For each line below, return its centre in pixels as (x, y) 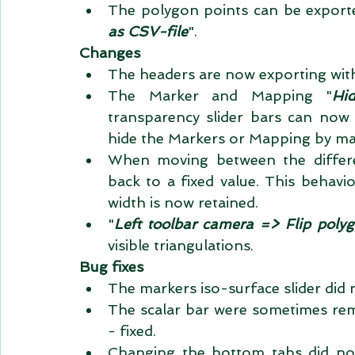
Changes (110, 53)
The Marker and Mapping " (220, 95)
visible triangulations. (185, 245)
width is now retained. (187, 202)
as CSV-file (148, 31)
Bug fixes (111, 267)
